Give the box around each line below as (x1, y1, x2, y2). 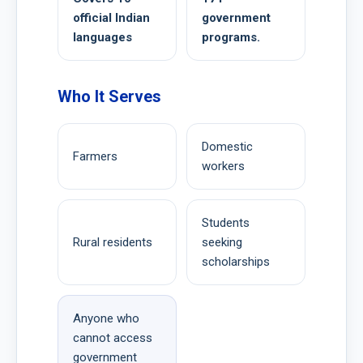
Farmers (73, 149, 117, 164)
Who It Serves (58, 86, 161, 106)
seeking (202, 235, 242, 250)
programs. (202, 29, 260, 45)
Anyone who (73, 311, 139, 327)
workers (202, 159, 245, 174)
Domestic (202, 139, 253, 155)
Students (202, 216, 250, 231)
